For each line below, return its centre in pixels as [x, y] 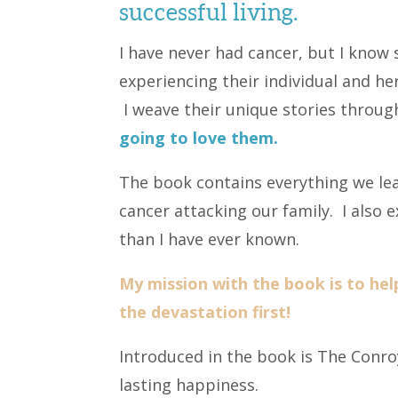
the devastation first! [207, 311]
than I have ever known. [210, 239]
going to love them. [199, 137]
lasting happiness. [189, 384]
